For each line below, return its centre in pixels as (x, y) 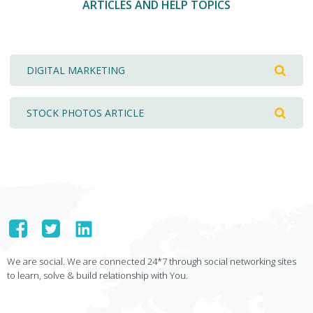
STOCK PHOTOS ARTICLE (85, 113)
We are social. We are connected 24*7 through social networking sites (152, 261)
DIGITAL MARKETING (76, 70)
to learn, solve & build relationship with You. (97, 275)
